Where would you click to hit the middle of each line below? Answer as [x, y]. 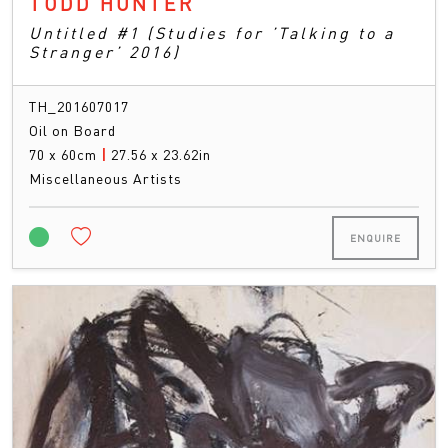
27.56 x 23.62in [161, 153]
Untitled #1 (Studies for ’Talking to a [212, 32]
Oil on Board [72, 129]
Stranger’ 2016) [105, 51]
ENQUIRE [375, 237]
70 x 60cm [65, 153]
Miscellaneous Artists [105, 177]
